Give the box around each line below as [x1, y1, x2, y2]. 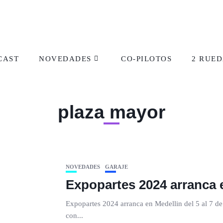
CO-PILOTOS [121, 54, 172, 63]
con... [66, 212, 83, 220]
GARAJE [105, 164, 128, 170]
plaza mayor [58, 102, 165, 122]
